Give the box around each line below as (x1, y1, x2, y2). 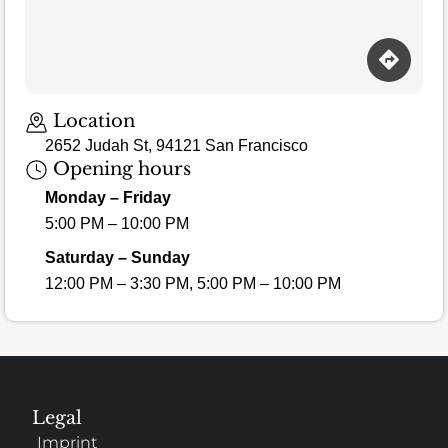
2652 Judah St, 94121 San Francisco (45, 136, 308, 154)
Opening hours (47, 157, 191, 180)
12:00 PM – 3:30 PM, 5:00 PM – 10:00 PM (45, 275, 341, 293)
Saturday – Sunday (45, 249, 190, 267)
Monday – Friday (45, 189, 171, 207)
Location (47, 110, 135, 133)
